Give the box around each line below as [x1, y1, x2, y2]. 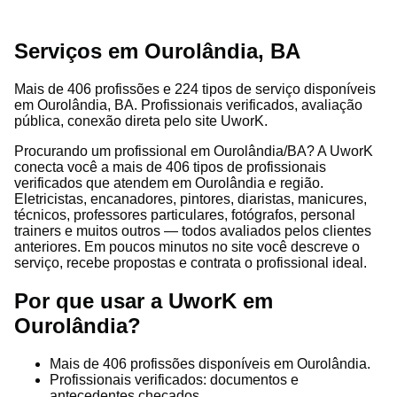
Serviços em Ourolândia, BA [14, 38, 300, 63]
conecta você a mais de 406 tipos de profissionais [14, 159, 326, 175]
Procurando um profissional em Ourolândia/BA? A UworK [14, 143, 373, 159]
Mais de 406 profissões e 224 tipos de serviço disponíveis [14, 81, 376, 97]
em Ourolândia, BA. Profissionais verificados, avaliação [14, 97, 362, 113]
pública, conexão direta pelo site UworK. [14, 113, 268, 128]
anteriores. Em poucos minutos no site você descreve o [14, 238, 360, 254]
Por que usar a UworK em [14, 288, 273, 313]
